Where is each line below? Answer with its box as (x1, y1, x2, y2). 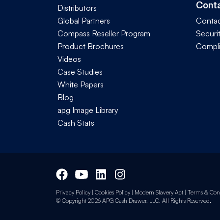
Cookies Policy (95, 189, 130, 196)
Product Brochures (57, 41, 124, 51)
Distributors (57, 2, 97, 13)
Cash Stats (57, 117, 94, 128)
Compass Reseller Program (57, 28, 150, 38)
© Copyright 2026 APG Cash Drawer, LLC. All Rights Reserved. (56, 197, 211, 205)
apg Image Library (57, 105, 118, 115)
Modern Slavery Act (135, 189, 183, 196)
